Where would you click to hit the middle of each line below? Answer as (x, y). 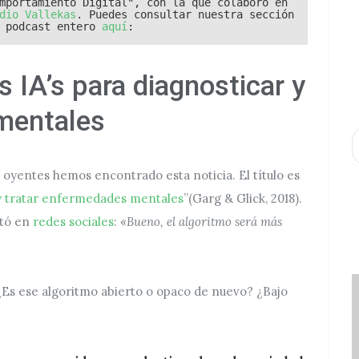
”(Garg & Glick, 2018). (243, 198)
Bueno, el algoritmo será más (204, 222)
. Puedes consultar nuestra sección (185, 14)
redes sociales (73, 222)
